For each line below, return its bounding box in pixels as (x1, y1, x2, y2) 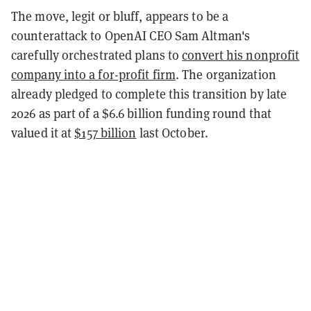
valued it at (11, 124, 75, 141)
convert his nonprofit (182, 47, 300, 63)
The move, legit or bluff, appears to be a (11, 8, 229, 24)
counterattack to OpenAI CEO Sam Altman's (11, 27, 251, 44)
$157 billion (74, 124, 137, 141)
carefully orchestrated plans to (11, 47, 183, 63)
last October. (136, 124, 208, 141)
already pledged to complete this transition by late (11, 85, 287, 102)
